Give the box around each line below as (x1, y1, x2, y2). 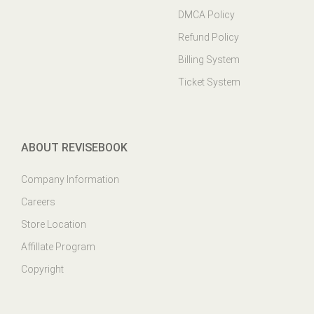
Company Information (21, 174, 119, 185)
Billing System (178, 54, 240, 65)
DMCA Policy (178, 9, 235, 20)
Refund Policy (178, 32, 239, 43)
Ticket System (178, 76, 240, 88)
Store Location (21, 219, 86, 230)
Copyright (21, 264, 64, 275)
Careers (21, 196, 55, 207)
